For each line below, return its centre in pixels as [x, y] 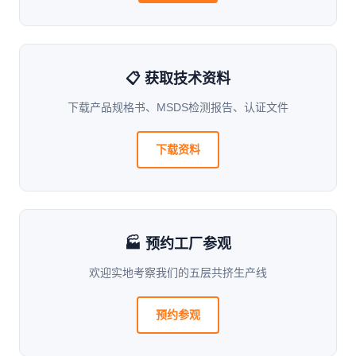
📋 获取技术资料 [178, 79]
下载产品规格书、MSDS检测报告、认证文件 [178, 107]
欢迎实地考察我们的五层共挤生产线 [178, 273]
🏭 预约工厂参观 [178, 244]
